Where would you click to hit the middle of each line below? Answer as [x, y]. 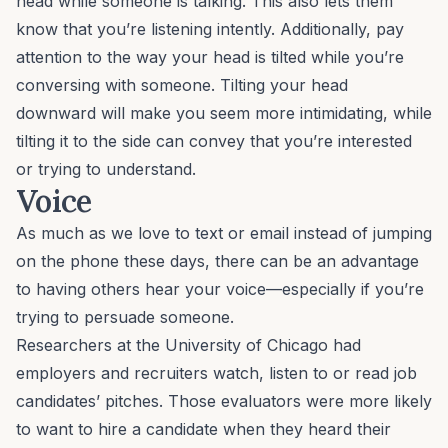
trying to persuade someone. [125, 317]
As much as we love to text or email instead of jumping [224, 233]
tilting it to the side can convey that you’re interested [214, 141]
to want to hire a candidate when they [162, 429]
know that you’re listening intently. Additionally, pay [210, 29]
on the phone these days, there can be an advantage [217, 261]
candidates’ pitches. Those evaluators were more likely [224, 401]
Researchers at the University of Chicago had [188, 345]
